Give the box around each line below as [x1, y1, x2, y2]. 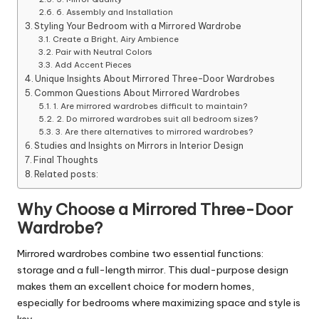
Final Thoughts [33, 154, 99, 165]
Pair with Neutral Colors [55, 46, 152, 57]
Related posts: [34, 168, 99, 179]
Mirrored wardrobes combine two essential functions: [17, 246, 263, 260]
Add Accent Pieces [54, 59, 132, 70]
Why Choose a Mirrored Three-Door [17, 199, 293, 219]
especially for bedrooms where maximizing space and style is [17, 296, 300, 309]
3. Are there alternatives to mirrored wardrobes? [55, 126, 253, 137]
